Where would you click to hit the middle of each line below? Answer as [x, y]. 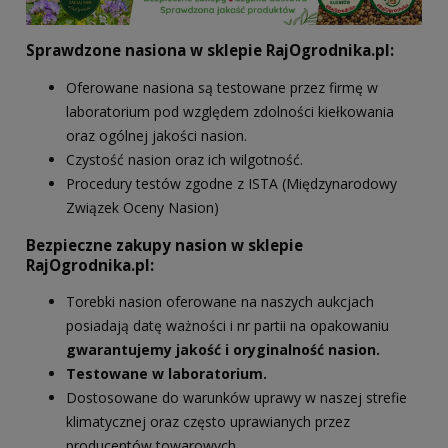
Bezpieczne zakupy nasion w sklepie [164, 244]
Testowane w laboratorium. [166, 373]
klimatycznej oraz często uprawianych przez [208, 421]
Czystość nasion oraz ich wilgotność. [184, 159]
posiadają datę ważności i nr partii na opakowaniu [227, 325]
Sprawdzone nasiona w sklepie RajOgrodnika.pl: [210, 50]
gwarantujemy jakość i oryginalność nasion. [223, 349]
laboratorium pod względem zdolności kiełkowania [230, 111]
